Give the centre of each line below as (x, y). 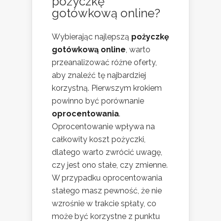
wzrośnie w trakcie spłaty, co (104, 204)
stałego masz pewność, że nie (107, 191)
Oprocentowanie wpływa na (103, 127)
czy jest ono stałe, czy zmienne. (110, 165)
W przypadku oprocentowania (107, 178)
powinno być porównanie (98, 101)
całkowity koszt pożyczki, (99, 140)
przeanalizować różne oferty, (104, 63)
